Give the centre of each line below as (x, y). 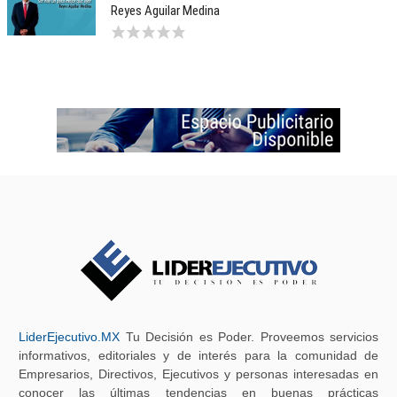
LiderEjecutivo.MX (69, 336)
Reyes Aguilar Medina (165, 10)
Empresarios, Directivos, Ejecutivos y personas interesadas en (198, 374)
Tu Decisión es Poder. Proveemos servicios (249, 336)
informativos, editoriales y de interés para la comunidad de (198, 355)
